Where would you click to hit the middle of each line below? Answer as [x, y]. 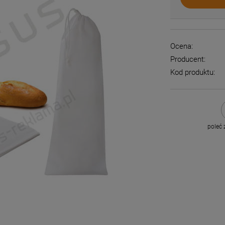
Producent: [188, 59]
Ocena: [182, 46]
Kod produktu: [193, 72]
